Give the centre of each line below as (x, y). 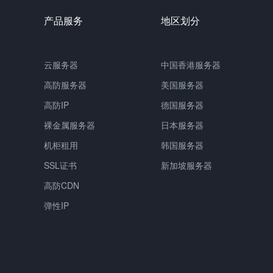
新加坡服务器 (186, 165)
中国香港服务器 (191, 65)
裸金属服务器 (69, 125)
